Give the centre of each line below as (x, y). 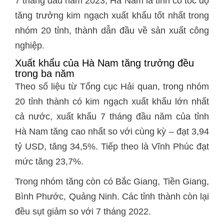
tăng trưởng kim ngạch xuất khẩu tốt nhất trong (112, 15)
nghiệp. (30, 45)
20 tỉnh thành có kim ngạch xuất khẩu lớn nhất (112, 101)
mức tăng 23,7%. (49, 161)
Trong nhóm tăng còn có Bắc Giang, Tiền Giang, (112, 181)
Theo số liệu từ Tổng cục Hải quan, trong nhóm (112, 86)
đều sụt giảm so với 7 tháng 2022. (83, 211)
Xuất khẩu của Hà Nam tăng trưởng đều (104, 63)
